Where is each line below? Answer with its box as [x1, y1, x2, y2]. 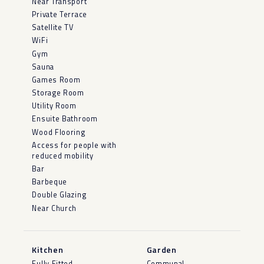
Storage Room [32, 87, 84, 99]
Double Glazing [32, 189, 87, 201]
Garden [146, 243, 177, 256]
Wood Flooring [32, 126, 85, 138]
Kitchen [32, 243, 64, 256]
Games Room [32, 74, 81, 85]
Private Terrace [32, 8, 87, 20]
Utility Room [32, 100, 77, 112]
